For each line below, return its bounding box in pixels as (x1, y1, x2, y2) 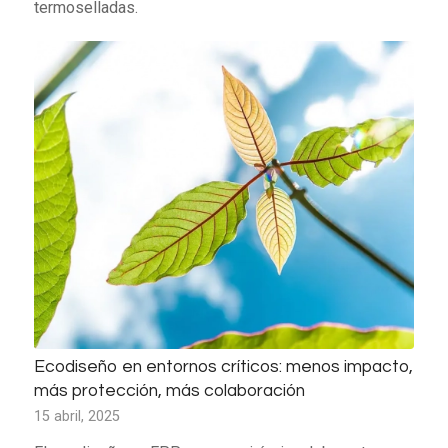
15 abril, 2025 (33, 407, 120, 425)
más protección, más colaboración (33, 381, 305, 400)
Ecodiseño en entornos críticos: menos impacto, (33, 357, 413, 376)
